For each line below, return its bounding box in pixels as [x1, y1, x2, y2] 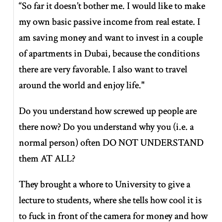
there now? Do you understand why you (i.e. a [19, 120, 194, 133]
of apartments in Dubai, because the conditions [19, 47, 200, 60]
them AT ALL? [19, 152, 76, 165]
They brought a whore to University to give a [19, 177, 191, 191]
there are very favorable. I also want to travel [19, 62, 188, 76]
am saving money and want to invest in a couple [19, 31, 203, 44]
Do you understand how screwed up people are [19, 104, 197, 117]
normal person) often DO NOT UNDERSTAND [19, 136, 204, 149]
